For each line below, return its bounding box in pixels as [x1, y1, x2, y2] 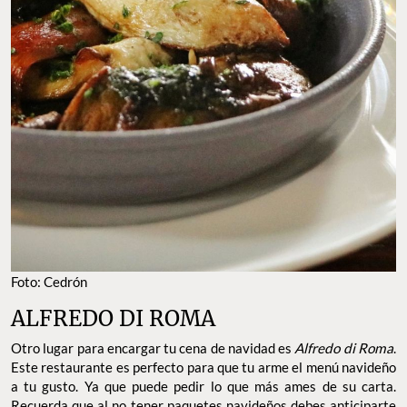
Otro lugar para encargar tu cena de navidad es [11, 340, 293, 357]
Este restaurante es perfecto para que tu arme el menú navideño [11, 359, 396, 376]
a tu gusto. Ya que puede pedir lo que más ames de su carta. [11, 378, 396, 395]
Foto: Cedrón [11, 273, 87, 291]
